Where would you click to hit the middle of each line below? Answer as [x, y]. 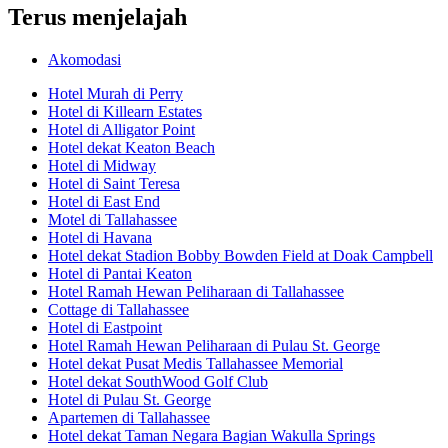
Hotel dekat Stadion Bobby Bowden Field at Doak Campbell [240, 255]
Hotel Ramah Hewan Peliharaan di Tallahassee [196, 291]
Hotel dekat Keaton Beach [131, 147]
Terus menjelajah [97, 16]
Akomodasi [84, 59]
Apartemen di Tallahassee [129, 417]
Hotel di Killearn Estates [125, 111]
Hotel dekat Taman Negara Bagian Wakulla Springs [211, 435]
